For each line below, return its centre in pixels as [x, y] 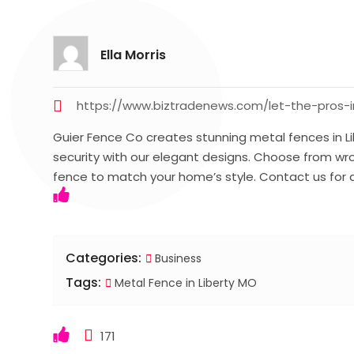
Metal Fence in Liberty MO [185, 282]
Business [179, 258]
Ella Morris [134, 55]
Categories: [104, 258]
